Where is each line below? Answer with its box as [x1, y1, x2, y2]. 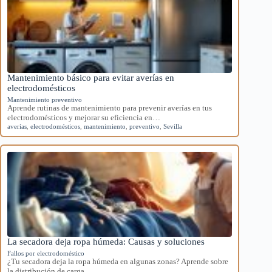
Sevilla [163, 122, 182, 130]
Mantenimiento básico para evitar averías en [7, 72, 174, 83]
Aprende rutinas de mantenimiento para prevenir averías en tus [7, 103, 212, 112]
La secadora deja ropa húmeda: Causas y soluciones [7, 236, 205, 246]
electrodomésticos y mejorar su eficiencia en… [7, 112, 160, 122]
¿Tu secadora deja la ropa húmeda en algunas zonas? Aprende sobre [7, 256, 228, 266]
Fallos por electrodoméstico [7, 249, 84, 257]
